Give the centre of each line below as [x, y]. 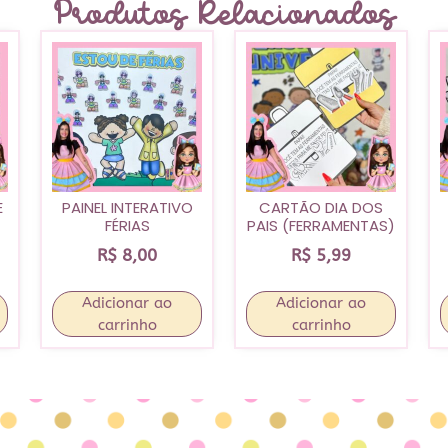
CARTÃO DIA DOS [321, 208]
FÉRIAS [127, 226]
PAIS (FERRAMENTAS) [321, 226]
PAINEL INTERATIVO [127, 208]
